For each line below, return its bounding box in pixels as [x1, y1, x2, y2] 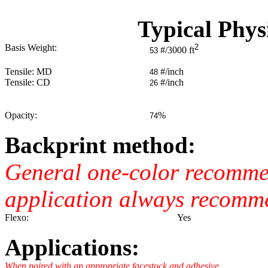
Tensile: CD [5, 77, 50, 87]
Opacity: [5, 110, 37, 120]
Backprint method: [5, 132, 196, 158]
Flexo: [5, 212, 29, 223]
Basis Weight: [5, 42, 57, 53]
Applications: [5, 234, 139, 260]
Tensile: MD [5, 66, 52, 77]
